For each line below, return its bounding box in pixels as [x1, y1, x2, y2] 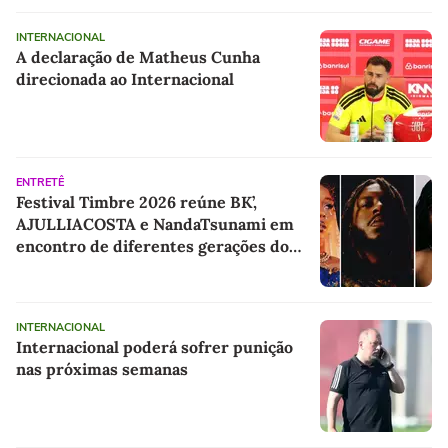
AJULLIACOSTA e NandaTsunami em [16, 213, 294, 234]
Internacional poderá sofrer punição [16, 336, 293, 357]
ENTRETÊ [16, 174, 64, 190]
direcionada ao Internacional [16, 68, 234, 89]
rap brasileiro [16, 257, 120, 278]
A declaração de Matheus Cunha [16, 46, 260, 67]
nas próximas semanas [16, 358, 188, 379]
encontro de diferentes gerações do [16, 235, 289, 256]
